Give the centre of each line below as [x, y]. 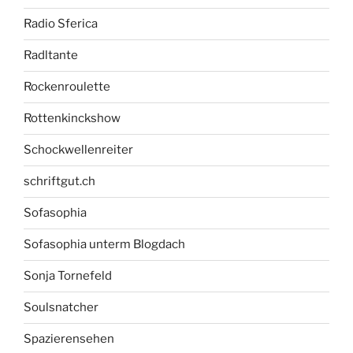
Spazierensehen [69, 339]
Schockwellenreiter [78, 150]
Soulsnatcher [61, 308]
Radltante [51, 56]
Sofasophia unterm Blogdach [104, 245]
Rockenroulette [67, 87]
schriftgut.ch [59, 182]
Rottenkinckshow [72, 119]
